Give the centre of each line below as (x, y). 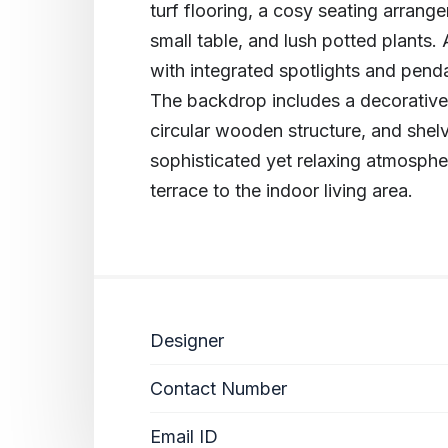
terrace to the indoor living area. (281, 191)
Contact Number (218, 389)
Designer (187, 341)
